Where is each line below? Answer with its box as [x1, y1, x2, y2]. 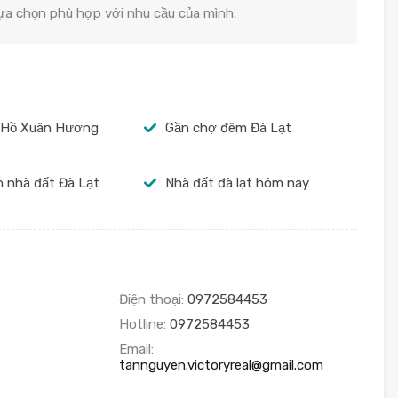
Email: [118, 340, 157, 357]
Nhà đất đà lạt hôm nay [164, 175, 309, 192]
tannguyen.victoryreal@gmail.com [118, 356, 323, 373]
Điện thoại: [118, 291, 187, 307]
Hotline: [118, 315, 170, 332]
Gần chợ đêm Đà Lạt [164, 120, 291, 137]
